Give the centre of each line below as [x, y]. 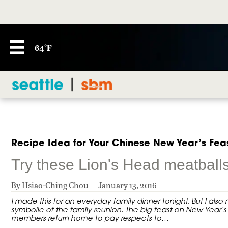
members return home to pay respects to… [90, 218]
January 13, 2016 [127, 185]
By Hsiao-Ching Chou [51, 185]
